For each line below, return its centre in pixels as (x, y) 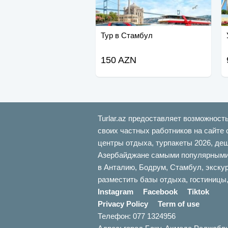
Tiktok (198, 192)
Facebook (160, 192)
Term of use (179, 204)
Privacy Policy (123, 204)
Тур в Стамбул (126, 36)
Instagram (116, 192)
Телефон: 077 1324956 (137, 216)
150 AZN (118, 60)
